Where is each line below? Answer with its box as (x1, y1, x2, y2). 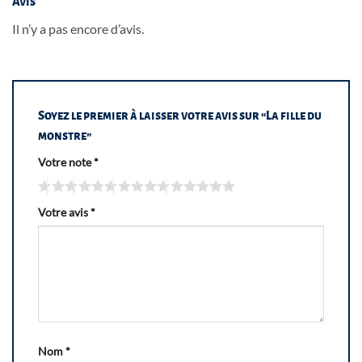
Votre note (38, 154, 94, 169)
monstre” (38, 128, 93, 142)
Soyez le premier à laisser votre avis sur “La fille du (38, 108, 322, 122)
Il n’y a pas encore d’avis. (12, 21, 144, 37)
